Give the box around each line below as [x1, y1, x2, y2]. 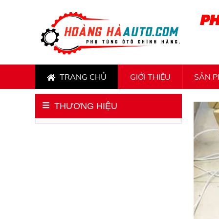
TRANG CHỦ [57, 71, 107, 82]
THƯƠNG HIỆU [54, 101, 117, 111]
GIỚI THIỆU [130, 71, 171, 82]
